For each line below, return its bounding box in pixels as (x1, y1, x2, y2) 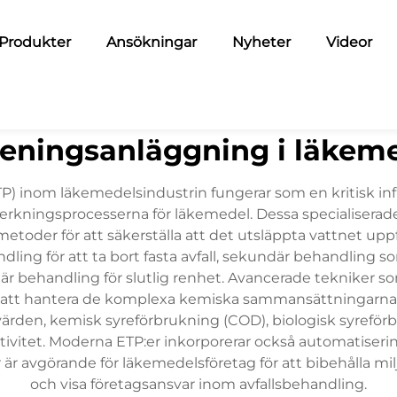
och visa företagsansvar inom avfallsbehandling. (30, 376, 367, 393)
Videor (325, 34, 372, 51)
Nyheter (231, 34, 291, 51)
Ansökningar (105, 34, 197, 51)
